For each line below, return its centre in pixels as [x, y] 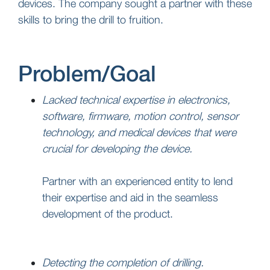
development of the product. [108, 213]
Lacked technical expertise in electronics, [136, 99]
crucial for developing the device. [117, 148]
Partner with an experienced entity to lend [137, 181]
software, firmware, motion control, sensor [140, 116]
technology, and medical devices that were [139, 132]
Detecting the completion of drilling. [123, 262]
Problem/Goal [87, 73]
